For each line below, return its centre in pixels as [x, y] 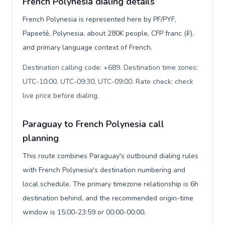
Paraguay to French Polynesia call [93, 124]
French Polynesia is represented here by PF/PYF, [99, 19]
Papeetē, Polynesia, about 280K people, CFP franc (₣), [108, 33]
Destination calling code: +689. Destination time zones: [110, 68]
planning [41, 138]
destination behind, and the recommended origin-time [108, 198]
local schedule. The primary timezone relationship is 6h [110, 184]
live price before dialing [60, 96]
